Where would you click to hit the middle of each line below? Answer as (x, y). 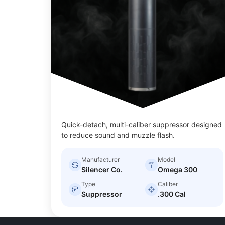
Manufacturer (100, 159)
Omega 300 (177, 169)
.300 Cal (172, 194)
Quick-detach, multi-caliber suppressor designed (142, 124)
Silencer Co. (102, 169)
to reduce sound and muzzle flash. (118, 135)
